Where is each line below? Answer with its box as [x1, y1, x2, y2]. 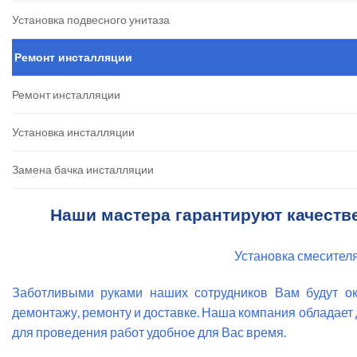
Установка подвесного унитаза [12, 13, 170, 27]
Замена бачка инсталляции [12, 163, 154, 177]
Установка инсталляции [12, 125, 135, 139]
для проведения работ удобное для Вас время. [12, 324, 286, 339]
